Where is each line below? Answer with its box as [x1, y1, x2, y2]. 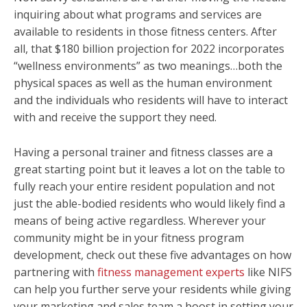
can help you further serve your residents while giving [14, 281, 291, 297]
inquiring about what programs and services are [14, 6, 262, 22]
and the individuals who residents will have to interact [14, 92, 288, 108]
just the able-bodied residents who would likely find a [14, 195, 285, 211]
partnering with [14, 264, 97, 280]
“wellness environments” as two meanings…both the [14, 58, 282, 73]
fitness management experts [97, 264, 245, 280]
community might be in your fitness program [14, 230, 244, 245]
